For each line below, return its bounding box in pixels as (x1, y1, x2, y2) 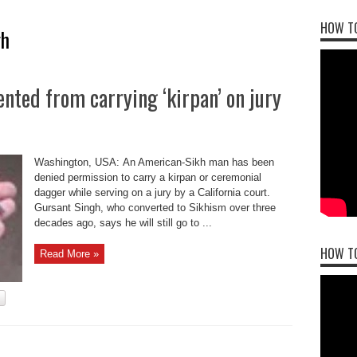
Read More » (39, 248, 99, 261)
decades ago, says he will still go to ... (33, 217, 212, 229)
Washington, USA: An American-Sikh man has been (33, 156, 274, 169)
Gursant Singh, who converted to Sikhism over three (33, 202, 276, 214)
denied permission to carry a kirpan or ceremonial (33, 171, 261, 184)
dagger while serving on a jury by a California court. (33, 186, 270, 199)
